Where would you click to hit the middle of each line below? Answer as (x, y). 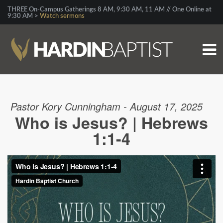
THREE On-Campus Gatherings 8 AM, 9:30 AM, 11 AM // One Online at (110, 10)
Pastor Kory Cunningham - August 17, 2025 (107, 106)
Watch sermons (62, 16)
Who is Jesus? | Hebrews (111, 122)
